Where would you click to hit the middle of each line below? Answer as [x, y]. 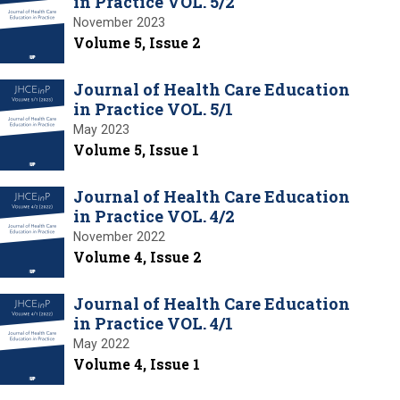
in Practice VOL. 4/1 [153, 323]
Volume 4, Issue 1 [137, 363]
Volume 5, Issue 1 [136, 149]
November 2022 [119, 236]
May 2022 [101, 343]
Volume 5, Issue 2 [137, 42]
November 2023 [119, 22]
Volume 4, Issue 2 [137, 256]
